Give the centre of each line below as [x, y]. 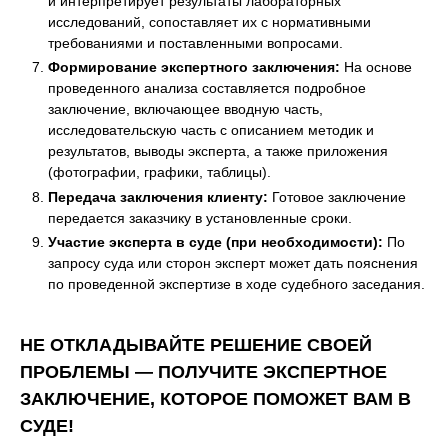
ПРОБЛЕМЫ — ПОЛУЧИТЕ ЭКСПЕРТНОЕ [203, 371]
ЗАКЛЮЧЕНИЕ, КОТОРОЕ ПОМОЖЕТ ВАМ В [215, 398]
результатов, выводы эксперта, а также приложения [218, 151]
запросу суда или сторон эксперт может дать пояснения [233, 263]
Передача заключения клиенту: [158, 196]
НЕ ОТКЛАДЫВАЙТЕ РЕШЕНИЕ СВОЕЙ [196, 344]
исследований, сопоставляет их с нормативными [209, 21]
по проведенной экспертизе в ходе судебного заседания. [236, 284]
